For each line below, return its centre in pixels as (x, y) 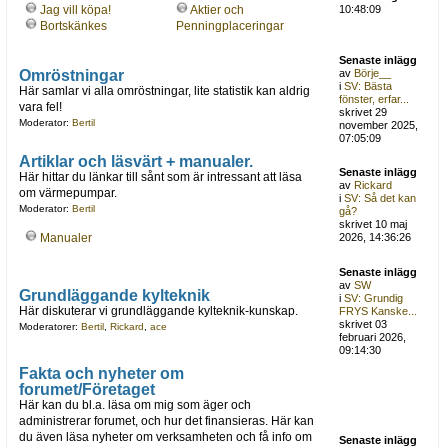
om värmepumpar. (67, 193)
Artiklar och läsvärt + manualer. (135, 161)
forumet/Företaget (86, 389)
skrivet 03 (363, 324)
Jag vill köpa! (75, 9)
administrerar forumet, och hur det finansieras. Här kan (166, 421)
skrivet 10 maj (373, 224)
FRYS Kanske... (378, 311)
